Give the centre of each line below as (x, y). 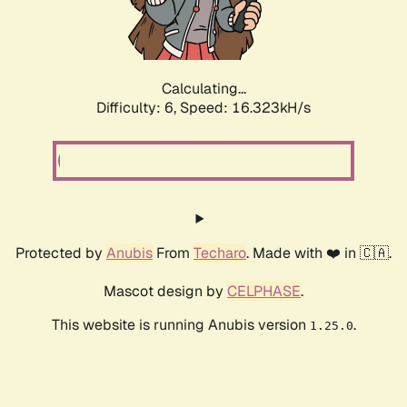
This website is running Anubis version (180, 325)
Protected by (61, 253)
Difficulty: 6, (138, 108)
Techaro (220, 253)
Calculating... (203, 89)
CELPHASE (264, 292)
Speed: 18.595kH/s (245, 108)
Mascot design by (165, 292)
